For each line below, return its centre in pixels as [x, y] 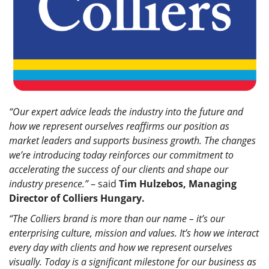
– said [104, 184]
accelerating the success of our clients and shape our [119, 170]
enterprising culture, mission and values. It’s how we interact [134, 233]
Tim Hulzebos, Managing [178, 184]
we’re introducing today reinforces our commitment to [121, 155]
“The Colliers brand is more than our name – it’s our [117, 219]
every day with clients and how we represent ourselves [121, 248]
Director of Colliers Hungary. [77, 198]
